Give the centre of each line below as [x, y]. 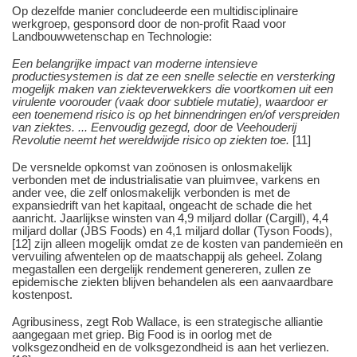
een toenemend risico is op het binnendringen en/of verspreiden [176, 114]
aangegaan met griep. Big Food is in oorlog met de [142, 334]
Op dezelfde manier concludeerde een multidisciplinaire [155, 10]
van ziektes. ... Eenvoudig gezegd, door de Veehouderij [154, 127]
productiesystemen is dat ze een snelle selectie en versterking [173, 76]
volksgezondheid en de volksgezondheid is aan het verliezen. [171, 347]
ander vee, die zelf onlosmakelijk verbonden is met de [151, 192]
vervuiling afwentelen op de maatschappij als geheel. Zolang [167, 256]
